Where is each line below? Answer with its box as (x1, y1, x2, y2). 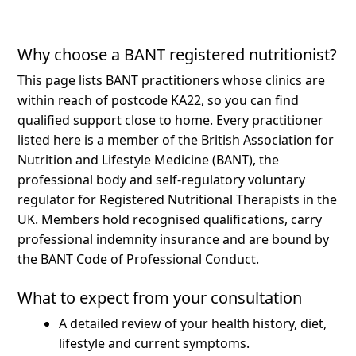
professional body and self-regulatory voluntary (17, 170, 306, 188)
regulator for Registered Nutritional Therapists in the (17, 190, 338, 208)
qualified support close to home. (17, 110, 217, 129)
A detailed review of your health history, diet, (59, 314, 327, 332)
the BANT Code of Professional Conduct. (17, 250, 260, 268)
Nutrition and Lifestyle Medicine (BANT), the (17, 150, 280, 168)
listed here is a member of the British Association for (17, 130, 335, 149)
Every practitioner (216, 110, 324, 129)
